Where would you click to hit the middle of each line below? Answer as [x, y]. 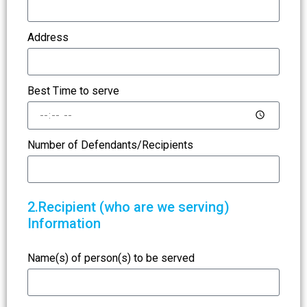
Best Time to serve [73, 91]
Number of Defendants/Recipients [110, 145]
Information [64, 223]
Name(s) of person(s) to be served [111, 258]
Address [48, 37]
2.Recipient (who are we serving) [128, 207]
